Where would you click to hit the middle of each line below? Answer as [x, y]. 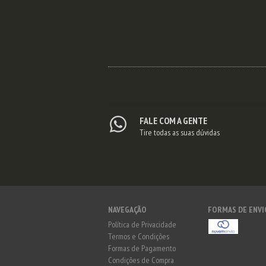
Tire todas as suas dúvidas [179, 133]
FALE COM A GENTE [173, 121]
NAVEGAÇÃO [127, 210]
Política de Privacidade [142, 225]
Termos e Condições [139, 237]
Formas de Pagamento [142, 248]
